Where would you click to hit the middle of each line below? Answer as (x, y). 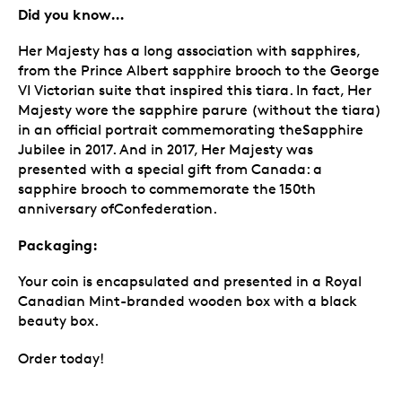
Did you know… (71, 14)
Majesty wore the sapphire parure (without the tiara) (200, 109)
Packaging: (58, 245)
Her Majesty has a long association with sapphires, (189, 50)
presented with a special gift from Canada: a (170, 169)
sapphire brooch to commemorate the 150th (167, 188)
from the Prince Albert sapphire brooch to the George (199, 70)
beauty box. (58, 320)
